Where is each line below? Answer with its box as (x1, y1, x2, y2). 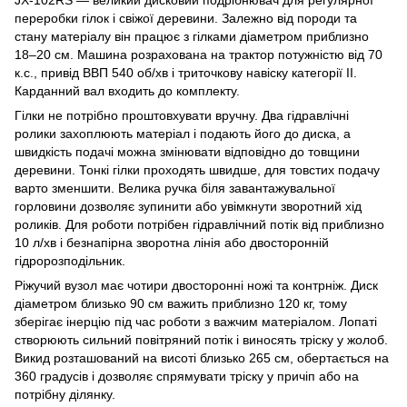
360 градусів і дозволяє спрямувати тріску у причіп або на (15, 368, 359, 383)
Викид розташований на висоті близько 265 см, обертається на (15, 350, 389, 365)
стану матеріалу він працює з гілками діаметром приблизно (15, 28, 369, 44)
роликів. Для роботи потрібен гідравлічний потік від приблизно (15, 216, 384, 232)
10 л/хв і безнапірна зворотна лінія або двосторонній (15, 234, 329, 250)
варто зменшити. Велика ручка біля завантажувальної (15, 180, 335, 195)
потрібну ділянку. (15, 386, 115, 402)
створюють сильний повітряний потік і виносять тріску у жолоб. (15, 332, 388, 347)
